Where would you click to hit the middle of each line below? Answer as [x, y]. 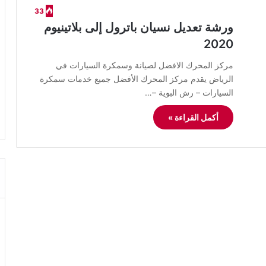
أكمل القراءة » [193, 117]
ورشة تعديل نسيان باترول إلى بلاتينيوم [139, 27]
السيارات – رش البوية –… [189, 92]
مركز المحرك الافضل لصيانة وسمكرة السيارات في [145, 65]
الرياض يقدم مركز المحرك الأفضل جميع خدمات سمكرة [137, 79]
